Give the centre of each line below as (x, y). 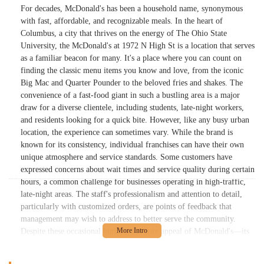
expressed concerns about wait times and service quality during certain (138, 170)
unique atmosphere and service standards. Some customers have (126, 157)
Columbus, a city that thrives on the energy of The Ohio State (124, 34)
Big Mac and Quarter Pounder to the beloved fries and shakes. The (132, 83)
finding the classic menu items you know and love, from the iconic (132, 71)
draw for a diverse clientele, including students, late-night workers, (132, 108)
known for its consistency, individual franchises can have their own (132, 145)
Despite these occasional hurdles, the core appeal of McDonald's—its (135, 232)
